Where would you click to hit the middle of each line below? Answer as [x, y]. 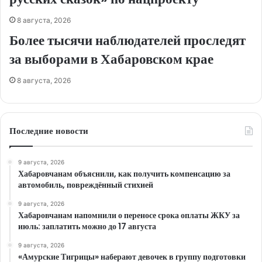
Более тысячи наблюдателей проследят [127, 41]
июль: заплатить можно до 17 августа [87, 227]
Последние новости [49, 131]
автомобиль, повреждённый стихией [86, 185]
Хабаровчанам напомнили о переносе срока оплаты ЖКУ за [129, 216]
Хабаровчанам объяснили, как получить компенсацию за [124, 174]
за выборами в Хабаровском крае [111, 59]
